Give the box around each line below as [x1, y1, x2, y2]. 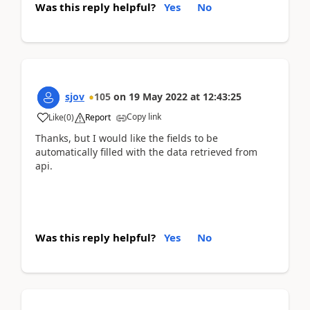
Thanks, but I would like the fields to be [35, 131, 218, 145]
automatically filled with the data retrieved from [35, 145, 257, 158]
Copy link [127, 110, 161, 122]
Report [85, 111, 111, 123]
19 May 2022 [129, 89, 188, 103]
